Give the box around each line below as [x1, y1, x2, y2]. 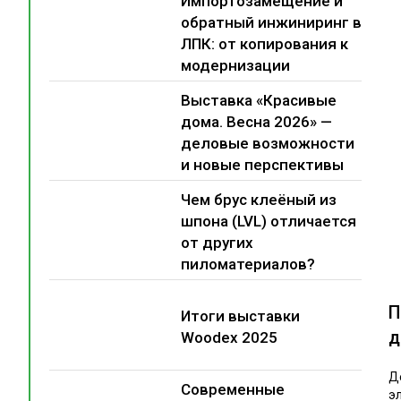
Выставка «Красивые [181, 91, 337, 110]
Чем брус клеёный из [181, 191, 337, 209]
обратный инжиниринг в [181, 13, 363, 32]
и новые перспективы [181, 156, 345, 175]
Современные [181, 380, 286, 398]
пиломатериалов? [181, 255, 316, 274]
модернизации [181, 56, 291, 75]
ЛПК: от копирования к [181, 35, 349, 54]
